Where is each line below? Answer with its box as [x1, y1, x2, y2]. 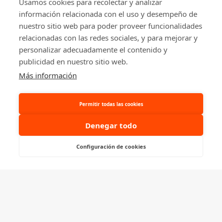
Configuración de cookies [76, 142, 146, 150]
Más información [19, 70, 77, 80]
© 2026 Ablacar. [18, 66, 65, 73]
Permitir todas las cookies [79, 100, 143, 108]
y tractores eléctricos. [18, 4, 104, 14]
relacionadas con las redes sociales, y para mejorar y [19, 33, 198, 43]
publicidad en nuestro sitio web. [19, 56, 128, 66]
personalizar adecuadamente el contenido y [19, 45, 167, 55]
